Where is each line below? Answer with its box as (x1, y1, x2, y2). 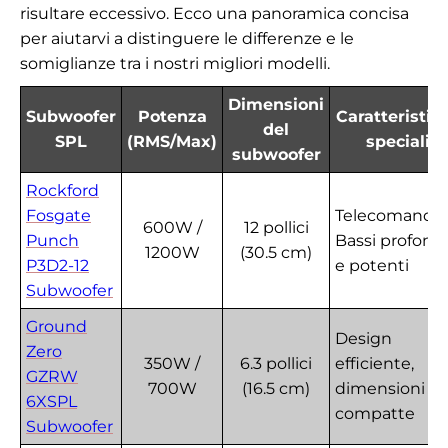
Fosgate (26, 206, 91, 226)
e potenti (335, 256, 409, 276)
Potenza (137, 107, 207, 127)
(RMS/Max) (127, 132, 217, 152)
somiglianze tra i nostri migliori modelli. (20, 54, 330, 74)
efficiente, (335, 354, 414, 374)
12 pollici (243, 218, 309, 238)
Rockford (26, 181, 99, 201)
